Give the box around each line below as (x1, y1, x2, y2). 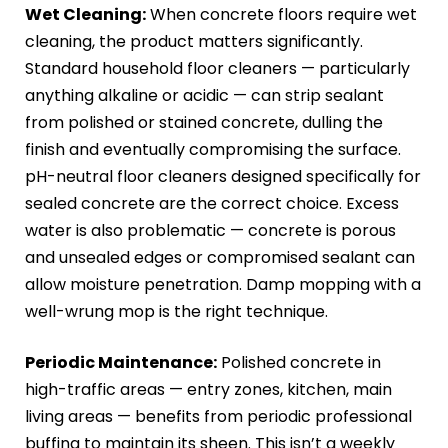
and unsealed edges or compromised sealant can (25, 245, 415, 269)
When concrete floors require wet (146, 2, 417, 26)
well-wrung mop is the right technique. (25, 299, 328, 323)
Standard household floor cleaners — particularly (25, 56, 410, 80)
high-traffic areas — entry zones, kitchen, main (25, 377, 392, 401)
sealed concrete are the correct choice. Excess (25, 191, 399, 215)
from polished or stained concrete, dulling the (25, 110, 383, 134)
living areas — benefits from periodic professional (25, 404, 412, 428)
